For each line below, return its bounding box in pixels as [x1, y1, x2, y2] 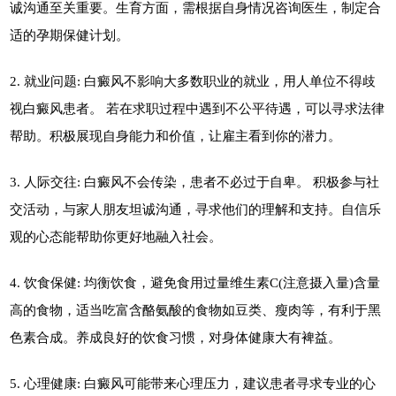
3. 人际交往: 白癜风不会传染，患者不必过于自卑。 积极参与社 [10, 173, 380, 189]
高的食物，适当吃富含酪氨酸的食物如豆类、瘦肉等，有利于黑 [10, 301, 382, 317]
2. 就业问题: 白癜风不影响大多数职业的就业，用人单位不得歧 [10, 72, 377, 88]
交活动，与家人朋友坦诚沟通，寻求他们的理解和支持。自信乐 [10, 201, 382, 217]
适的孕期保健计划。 [10, 27, 130, 42]
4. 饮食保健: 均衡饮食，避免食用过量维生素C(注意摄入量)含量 [10, 274, 381, 290]
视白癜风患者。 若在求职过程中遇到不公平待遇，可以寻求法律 [10, 100, 385, 116]
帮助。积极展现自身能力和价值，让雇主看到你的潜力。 [10, 127, 342, 143]
